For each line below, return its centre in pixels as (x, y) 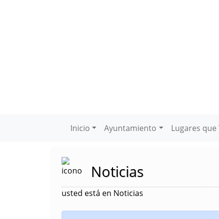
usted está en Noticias (102, 193)
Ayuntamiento (131, 128)
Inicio (80, 128)
